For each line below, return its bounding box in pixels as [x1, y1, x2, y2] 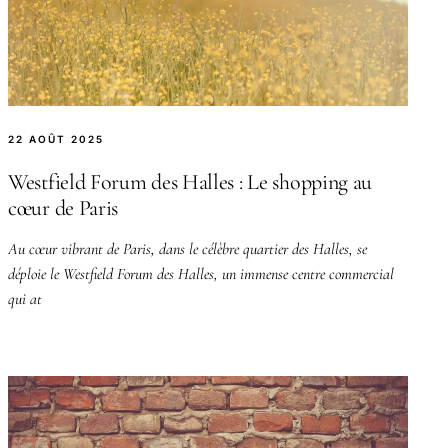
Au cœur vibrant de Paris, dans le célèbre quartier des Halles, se [8, 238, 367, 259]
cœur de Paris [8, 194, 119, 221]
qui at [8, 288, 42, 309]
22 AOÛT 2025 [8, 132, 104, 145]
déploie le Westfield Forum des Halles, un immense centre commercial [8, 263, 394, 284]
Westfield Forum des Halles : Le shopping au [8, 168, 373, 195]
